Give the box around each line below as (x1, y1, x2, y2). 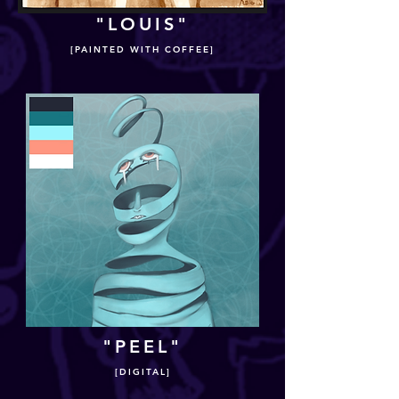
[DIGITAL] (114, 366, 171, 378)
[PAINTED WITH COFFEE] (70, 44, 215, 55)
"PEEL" (102, 336, 183, 357)
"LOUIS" (95, 13, 190, 35)
